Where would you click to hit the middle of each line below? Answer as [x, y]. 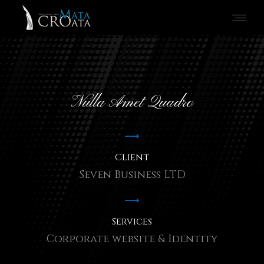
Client [132, 157]
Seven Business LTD [132, 175]
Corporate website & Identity [132, 239]
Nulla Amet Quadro [132, 103]
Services [132, 222]
